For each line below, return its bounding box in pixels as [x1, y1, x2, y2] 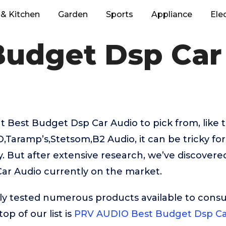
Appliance [151, 10, 192, 19]
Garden [58, 10, 88, 19]
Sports [106, 10, 133, 19]
